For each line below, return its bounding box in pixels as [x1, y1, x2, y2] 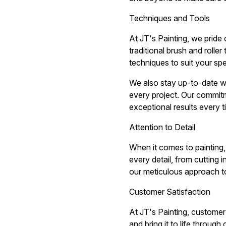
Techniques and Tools [129, 13, 210, 23]
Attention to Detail [129, 122, 195, 132]
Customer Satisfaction [129, 187, 210, 197]
